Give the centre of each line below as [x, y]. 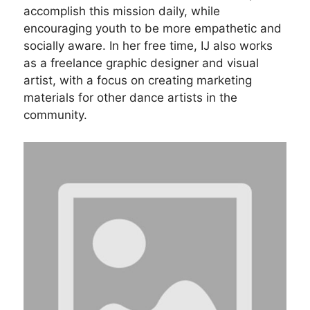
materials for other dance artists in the [130, 98]
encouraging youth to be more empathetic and [152, 29]
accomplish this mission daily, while [121, 11]
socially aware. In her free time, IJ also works [148, 46]
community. [55, 115]
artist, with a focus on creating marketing [137, 81]
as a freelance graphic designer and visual [141, 63]
